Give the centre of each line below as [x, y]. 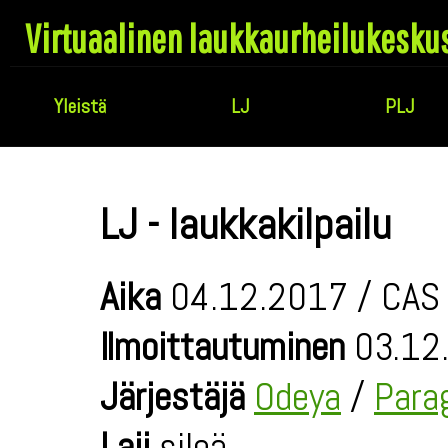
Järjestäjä [172, 397]
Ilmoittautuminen [222, 347]
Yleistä [80, 106]
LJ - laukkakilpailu [245, 224]
